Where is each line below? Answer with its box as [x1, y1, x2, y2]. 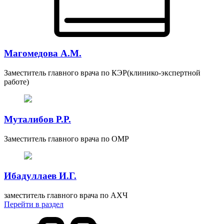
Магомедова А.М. [4, 48, 81, 59]
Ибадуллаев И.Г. [4, 170, 76, 181]
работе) [4, 77, 29, 86]
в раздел [35, 200, 63, 209]
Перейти [4, 200, 33, 209]
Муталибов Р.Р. [4, 113, 71, 124]
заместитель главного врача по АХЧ [4, 191, 127, 200]
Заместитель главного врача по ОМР [4, 134, 129, 143]
